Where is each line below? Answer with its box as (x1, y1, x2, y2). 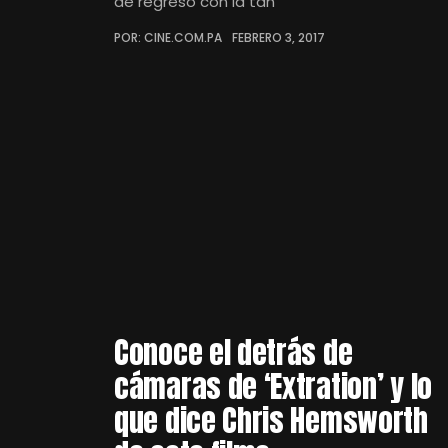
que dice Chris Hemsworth (114, 398, 428, 443)
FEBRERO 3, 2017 (232, 29, 325, 46)
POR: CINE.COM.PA (114, 29, 222, 46)
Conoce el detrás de (114, 330, 353, 375)
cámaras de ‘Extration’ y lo (114, 364, 432, 409)
